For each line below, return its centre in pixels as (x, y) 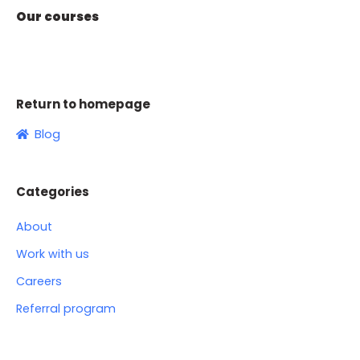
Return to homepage (83, 104)
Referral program (66, 309)
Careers (39, 281)
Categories (53, 192)
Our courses (57, 16)
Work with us (53, 254)
